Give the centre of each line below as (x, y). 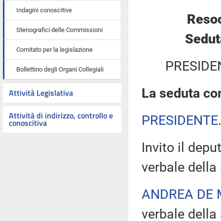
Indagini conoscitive (44, 10)
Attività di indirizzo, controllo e (61, 115)
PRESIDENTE (180, 120)
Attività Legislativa (41, 93)
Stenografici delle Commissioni (59, 30)
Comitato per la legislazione (55, 50)
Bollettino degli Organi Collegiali (60, 69)
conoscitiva (28, 123)
